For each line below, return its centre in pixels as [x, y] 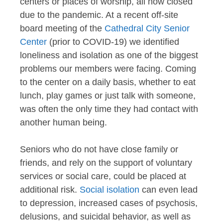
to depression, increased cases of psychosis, [109, 203]
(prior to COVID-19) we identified [113, 42]
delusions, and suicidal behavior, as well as [105, 216]
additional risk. [50, 189]
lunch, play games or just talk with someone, [108, 95]
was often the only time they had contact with [109, 109]
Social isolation [110, 189]
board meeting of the [62, 28]
